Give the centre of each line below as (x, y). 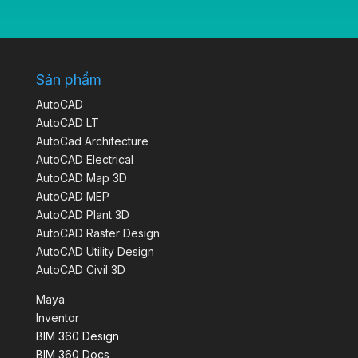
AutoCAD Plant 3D (82, 215)
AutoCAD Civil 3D (80, 270)
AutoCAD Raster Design (97, 233)
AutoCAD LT (67, 123)
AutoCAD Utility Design (95, 252)
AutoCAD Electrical (84, 160)
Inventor (57, 318)
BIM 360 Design (77, 336)
